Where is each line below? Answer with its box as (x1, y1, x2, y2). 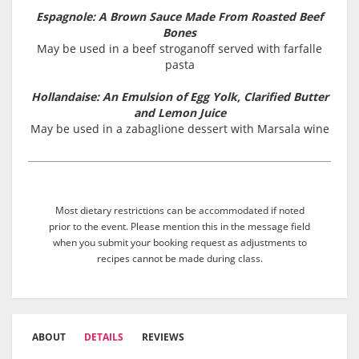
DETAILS (84, 330, 123, 345)
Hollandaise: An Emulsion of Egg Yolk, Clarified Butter (30, 89, 329, 105)
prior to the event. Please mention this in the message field (49, 220, 310, 233)
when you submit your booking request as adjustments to (52, 236, 307, 249)
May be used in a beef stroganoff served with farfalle (37, 41, 322, 57)
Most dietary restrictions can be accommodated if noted (54, 204, 305, 217)
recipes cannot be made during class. (96, 252, 263, 265)
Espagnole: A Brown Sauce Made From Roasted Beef (36, 9, 323, 25)
